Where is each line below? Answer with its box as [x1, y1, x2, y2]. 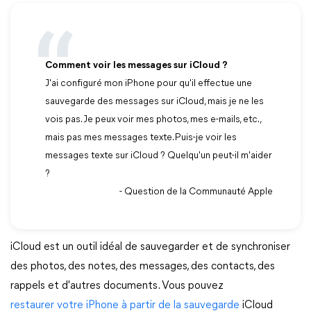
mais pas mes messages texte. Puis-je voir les [45, 133, 237, 143]
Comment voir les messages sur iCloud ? [45, 60, 228, 71]
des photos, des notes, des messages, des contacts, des [10, 261, 275, 272]
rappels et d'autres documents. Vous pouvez [10, 280, 224, 292]
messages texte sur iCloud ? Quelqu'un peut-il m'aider [45, 151, 272, 161]
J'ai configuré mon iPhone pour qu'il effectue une [45, 78, 252, 89]
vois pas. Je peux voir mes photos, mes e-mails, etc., [45, 115, 261, 125]
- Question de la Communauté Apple [119, 187, 273, 197]
